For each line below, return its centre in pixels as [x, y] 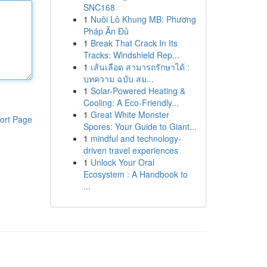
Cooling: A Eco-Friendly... [131, 103]
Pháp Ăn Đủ [106, 31]
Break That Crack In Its [134, 43]
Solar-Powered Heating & [138, 91]
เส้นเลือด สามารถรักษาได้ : [140, 67]
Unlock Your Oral [122, 162]
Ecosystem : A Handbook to [135, 174]
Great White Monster [130, 114]
